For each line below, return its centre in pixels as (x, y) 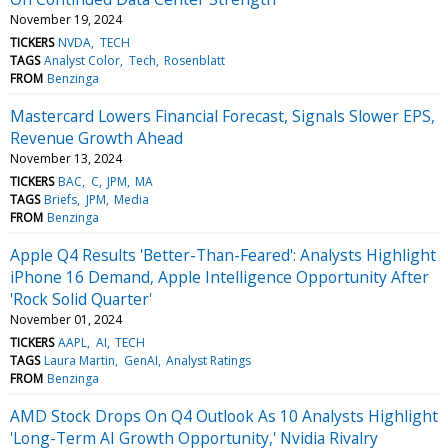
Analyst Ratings (208, 360)
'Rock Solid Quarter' (81, 298)
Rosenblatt (194, 60)
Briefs (61, 199)
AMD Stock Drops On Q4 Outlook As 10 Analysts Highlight (224, 415)
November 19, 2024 (66, 19)
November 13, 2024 (66, 158)
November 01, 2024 (66, 319)
